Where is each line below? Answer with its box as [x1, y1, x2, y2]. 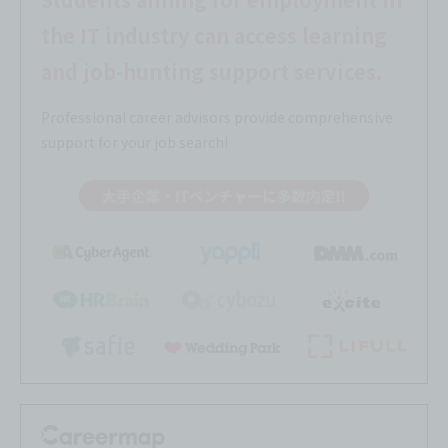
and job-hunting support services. [41, 57, 382, 87]
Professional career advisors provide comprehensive [41, 107, 393, 128]
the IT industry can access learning [41, 21, 387, 51]
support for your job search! [41, 132, 228, 153]
